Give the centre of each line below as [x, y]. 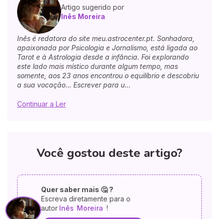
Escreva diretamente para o [86, 198]
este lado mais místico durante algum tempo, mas [98, 66]
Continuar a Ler [42, 104]
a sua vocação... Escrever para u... [74, 85]
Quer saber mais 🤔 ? [77, 189]
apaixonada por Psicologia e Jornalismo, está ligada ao [107, 48]
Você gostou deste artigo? [109, 153]
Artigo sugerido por [93, 7]
